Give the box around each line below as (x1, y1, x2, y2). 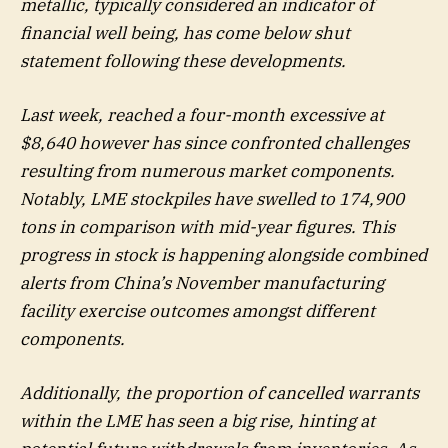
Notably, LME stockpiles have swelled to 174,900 (20, 187, 404, 210)
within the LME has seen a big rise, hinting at (20, 409, 375, 432)
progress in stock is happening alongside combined (20, 243, 427, 266)
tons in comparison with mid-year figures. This (20, 215, 395, 238)
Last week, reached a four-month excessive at (20, 103, 384, 126)
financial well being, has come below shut (20, 21, 350, 44)
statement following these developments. (20, 49, 346, 72)
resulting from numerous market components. (20, 159, 395, 182)
